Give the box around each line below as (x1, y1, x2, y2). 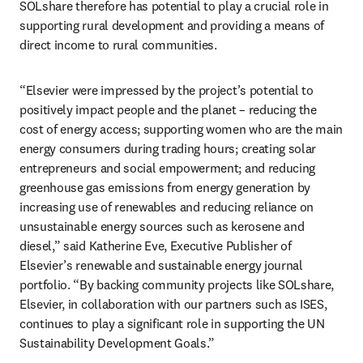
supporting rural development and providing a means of (19, 17, 325, 33)
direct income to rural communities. (19, 36, 217, 53)
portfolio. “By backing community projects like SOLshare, (19, 276, 335, 293)
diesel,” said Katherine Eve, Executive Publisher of (19, 237, 292, 254)
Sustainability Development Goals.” (19, 335, 216, 351)
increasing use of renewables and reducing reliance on (19, 199, 314, 215)
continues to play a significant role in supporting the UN (19, 315, 325, 331)
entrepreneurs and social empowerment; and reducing (19, 160, 315, 176)
